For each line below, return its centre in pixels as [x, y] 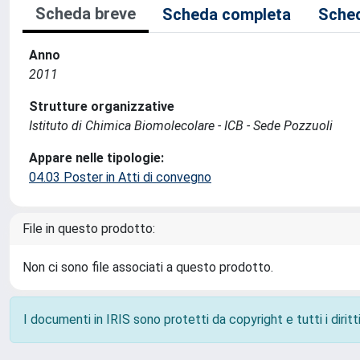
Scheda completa [227, 14]
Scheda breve [86, 14]
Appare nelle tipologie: [96, 158]
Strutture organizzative [102, 106]
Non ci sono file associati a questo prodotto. [148, 267]
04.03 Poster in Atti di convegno [120, 177]
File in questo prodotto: [89, 229]
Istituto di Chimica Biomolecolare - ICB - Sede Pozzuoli [181, 126]
